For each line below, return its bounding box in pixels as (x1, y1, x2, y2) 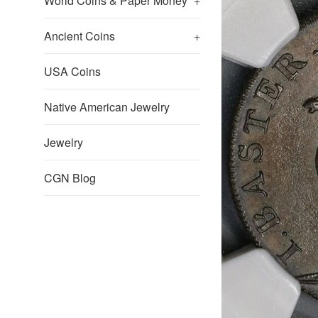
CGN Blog (44, 170, 96, 186)
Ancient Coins (44, 28, 115, 44)
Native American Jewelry (44, 99, 170, 115)
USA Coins (44, 63, 101, 79)
